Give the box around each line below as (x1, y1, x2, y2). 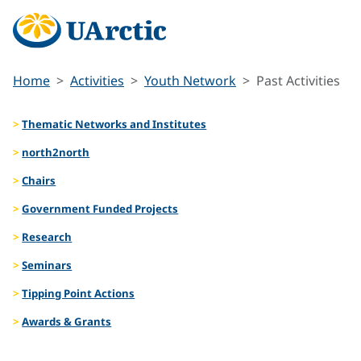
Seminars (22, 257, 73, 272)
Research (22, 229, 73, 244)
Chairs (22, 172, 56, 188)
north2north (22, 144, 90, 160)
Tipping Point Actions (22, 285, 135, 301)
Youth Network (144, 72, 236, 90)
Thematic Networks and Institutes (22, 116, 207, 131)
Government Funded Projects (22, 201, 179, 216)
